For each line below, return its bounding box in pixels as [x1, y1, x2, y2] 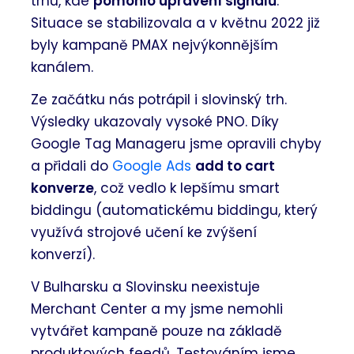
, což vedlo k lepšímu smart [94, 178, 281, 198]
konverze [31, 178, 95, 198]
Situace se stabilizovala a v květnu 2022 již [31, 13, 321, 32]
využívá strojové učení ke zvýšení [31, 222, 258, 242]
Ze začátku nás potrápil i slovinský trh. [31, 89, 288, 109]
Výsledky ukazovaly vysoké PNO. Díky [31, 111, 280, 131]
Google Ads [112, 156, 192, 175]
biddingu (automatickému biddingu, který [31, 200, 318, 220]
